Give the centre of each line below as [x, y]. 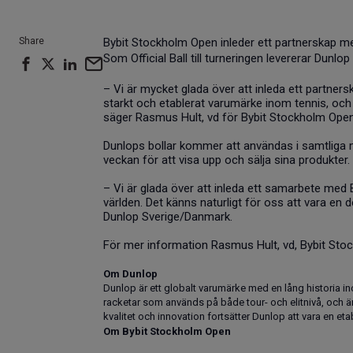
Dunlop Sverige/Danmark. [168, 216]
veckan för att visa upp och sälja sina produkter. [227, 160]
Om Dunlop [130, 273]
